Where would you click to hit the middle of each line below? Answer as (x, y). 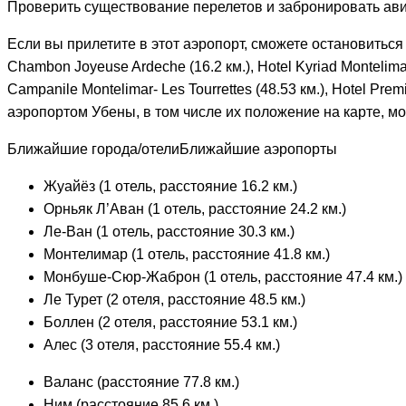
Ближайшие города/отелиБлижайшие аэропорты (172, 149)
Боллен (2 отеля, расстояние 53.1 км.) (170, 322)
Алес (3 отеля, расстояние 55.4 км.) (162, 344)
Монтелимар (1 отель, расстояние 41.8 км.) (187, 254)
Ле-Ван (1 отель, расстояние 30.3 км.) (169, 231)
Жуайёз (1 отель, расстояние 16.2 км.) (170, 186)
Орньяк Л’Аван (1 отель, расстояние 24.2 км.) (195, 208)
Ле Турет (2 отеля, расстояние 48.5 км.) (174, 299)
